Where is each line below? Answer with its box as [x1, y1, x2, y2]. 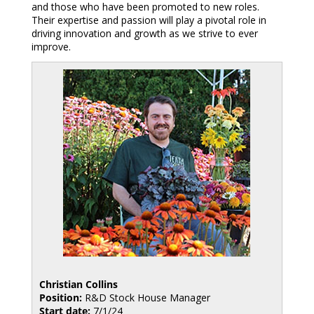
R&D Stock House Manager [81, 291, 210, 304]
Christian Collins [39, 278, 118, 291]
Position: [39, 291, 82, 304]
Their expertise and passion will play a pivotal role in [31, 13, 266, 27]
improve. [31, 40, 71, 53]
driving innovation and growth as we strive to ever [31, 27, 258, 40]
